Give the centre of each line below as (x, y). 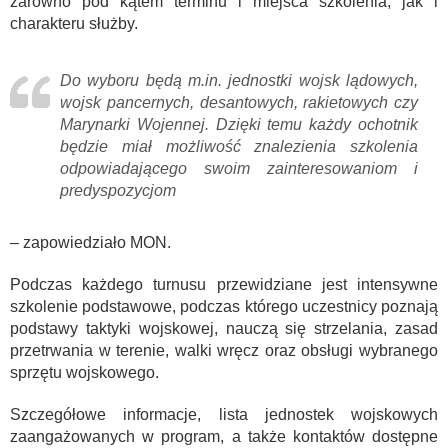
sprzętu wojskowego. (84, 372)
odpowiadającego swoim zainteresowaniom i (239, 168)
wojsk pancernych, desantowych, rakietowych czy (239, 102)
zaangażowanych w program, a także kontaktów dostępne (224, 436)
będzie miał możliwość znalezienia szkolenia (239, 146)
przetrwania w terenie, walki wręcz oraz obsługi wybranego (224, 350)
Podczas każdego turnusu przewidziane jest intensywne (224, 284)
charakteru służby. (74, 23)
